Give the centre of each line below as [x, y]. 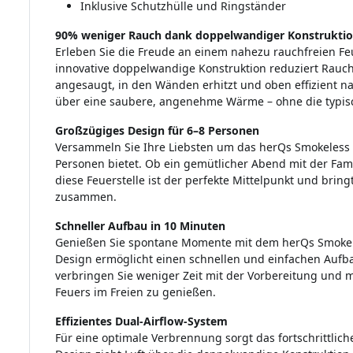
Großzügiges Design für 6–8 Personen [157, 131]
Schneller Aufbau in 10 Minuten [140, 226]
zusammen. [85, 197]
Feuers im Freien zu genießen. [135, 292]
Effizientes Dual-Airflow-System [141, 321]
